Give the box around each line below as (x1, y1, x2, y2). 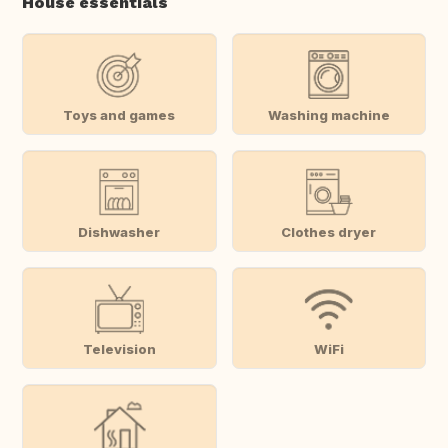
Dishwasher (78, 223, 161, 240)
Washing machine (267, 106, 390, 123)
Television (82, 340, 156, 357)
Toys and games (63, 106, 176, 123)
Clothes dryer (281, 223, 377, 240)
